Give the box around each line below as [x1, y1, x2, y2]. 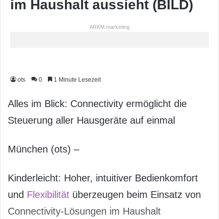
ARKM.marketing [89, 24, 130, 30]
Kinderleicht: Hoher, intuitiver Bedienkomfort [8, 173, 198, 184]
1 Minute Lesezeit [52, 76, 101, 84]
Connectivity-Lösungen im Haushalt [8, 206, 161, 217]
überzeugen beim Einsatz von [69, 189, 201, 200]
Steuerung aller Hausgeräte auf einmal [8, 115, 175, 126]
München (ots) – [8, 144, 79, 155]
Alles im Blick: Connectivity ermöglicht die [8, 98, 187, 109]
